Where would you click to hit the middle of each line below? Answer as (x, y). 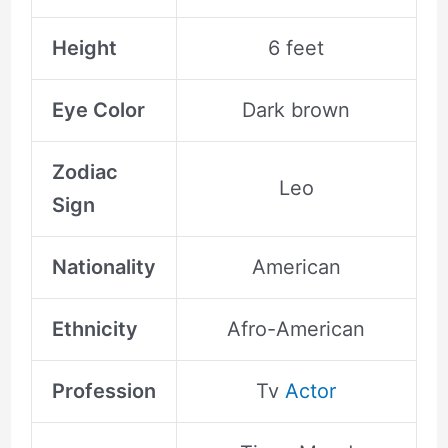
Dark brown (296, 109)
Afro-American (296, 328)
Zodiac (84, 171)
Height (84, 47)
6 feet (296, 47)
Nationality (103, 266)
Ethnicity (94, 328)
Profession (103, 390)
